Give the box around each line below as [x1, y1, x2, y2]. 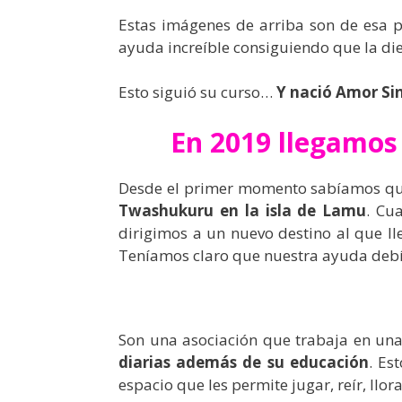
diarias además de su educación [118, 352, 369, 372]
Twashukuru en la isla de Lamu [118, 199, 367, 221]
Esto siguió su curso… [118, 82, 276, 102]
